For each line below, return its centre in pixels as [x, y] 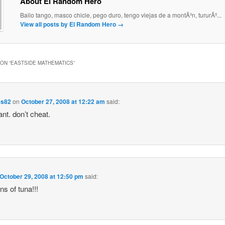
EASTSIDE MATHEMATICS [42, 63]
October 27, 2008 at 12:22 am [63, 101]
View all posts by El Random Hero [69, 24]
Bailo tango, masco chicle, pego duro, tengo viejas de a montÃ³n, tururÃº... [121, 15]
